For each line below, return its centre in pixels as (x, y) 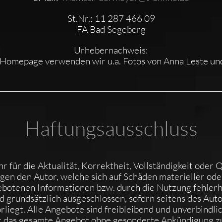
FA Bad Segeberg (111, 29)
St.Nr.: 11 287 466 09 (111, 18)
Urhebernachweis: (111, 50)
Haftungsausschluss (111, 128)
